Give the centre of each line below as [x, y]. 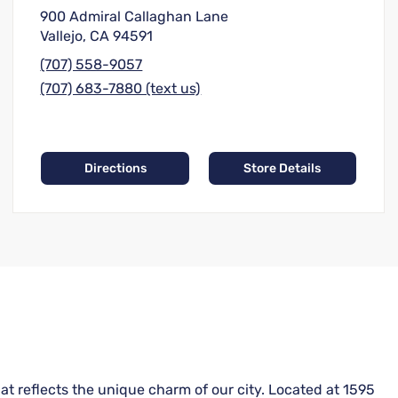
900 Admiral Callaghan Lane [135, 17]
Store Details [283, 169]
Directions [115, 169]
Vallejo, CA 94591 [97, 36]
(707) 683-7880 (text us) [121, 89]
